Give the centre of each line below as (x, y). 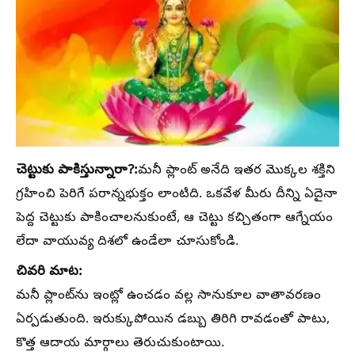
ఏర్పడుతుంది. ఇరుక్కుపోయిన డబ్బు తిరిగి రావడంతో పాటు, (173, 321)
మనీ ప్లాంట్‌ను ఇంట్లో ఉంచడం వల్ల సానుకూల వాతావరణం (168, 297)
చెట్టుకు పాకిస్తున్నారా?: (77, 171)
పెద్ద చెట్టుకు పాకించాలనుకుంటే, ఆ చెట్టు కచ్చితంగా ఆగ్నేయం (174, 219)
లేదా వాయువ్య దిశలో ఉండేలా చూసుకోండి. (127, 243)
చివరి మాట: (49, 273)
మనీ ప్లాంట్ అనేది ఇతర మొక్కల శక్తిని (237, 172)
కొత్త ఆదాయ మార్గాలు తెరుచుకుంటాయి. (120, 344)
